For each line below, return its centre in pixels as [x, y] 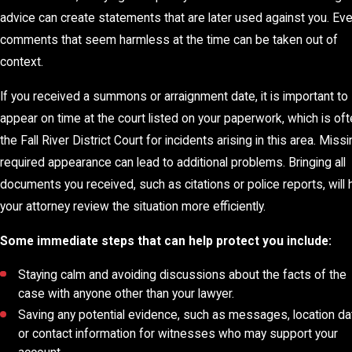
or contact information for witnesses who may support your [178, 334]
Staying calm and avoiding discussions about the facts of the [183, 275]
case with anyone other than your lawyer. [126, 293]
